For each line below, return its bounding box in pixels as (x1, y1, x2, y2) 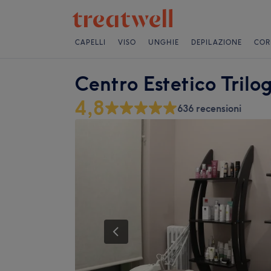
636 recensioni (177, 102, 241, 114)
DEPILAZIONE (191, 38, 242, 47)
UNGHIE (148, 38, 179, 47)
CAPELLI (75, 38, 106, 47)
